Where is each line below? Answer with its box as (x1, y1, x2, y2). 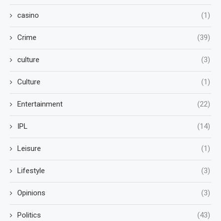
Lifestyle (17, 166, 45, 175)
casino (17, 11, 39, 20)
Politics (17, 211, 41, 220)
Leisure (17, 144, 41, 153)
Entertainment (17, 100, 63, 109)
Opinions (17, 188, 45, 197)
